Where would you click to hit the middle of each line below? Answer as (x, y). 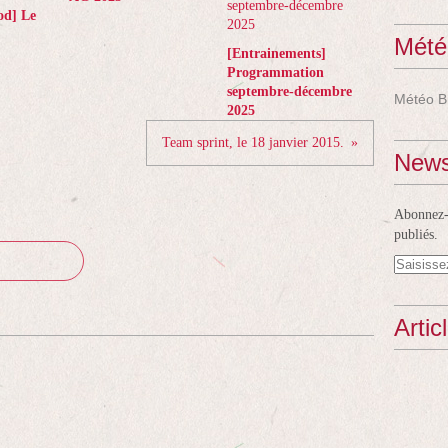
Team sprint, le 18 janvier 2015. (253, 142)
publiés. (416, 234)
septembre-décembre (289, 91)
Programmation (275, 72)
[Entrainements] (276, 53)
